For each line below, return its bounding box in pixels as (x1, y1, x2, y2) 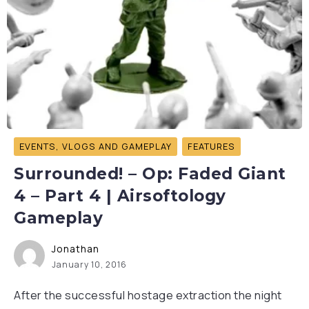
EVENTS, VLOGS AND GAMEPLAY (19, 140, 172, 152)
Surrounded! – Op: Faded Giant (14, 164, 286, 183)
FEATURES (188, 140, 235, 152)
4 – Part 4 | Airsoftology (14, 186, 226, 206)
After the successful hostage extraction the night (14, 288, 282, 303)
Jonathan (52, 242, 99, 255)
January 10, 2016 (52, 259, 127, 270)
